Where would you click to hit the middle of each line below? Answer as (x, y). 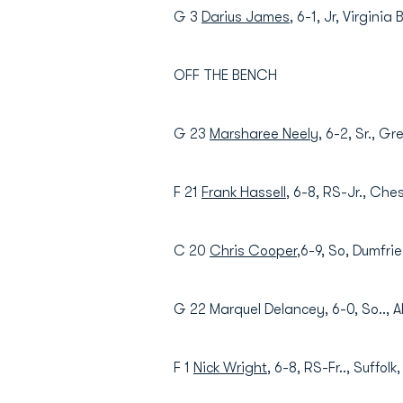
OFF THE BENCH (225, 76)
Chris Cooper (253, 251)
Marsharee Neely (264, 134)
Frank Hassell (244, 193)
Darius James (246, 17)
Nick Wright (230, 368)
